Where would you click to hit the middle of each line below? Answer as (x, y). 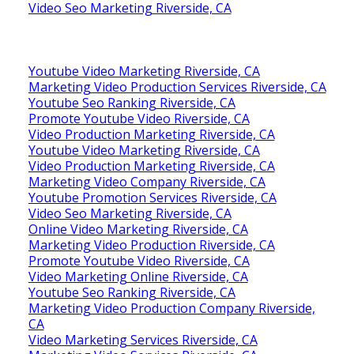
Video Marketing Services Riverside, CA (143, 339)
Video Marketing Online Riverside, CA (138, 276)
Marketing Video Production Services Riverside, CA (177, 87)
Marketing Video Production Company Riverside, (171, 308)
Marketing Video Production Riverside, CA (151, 245)
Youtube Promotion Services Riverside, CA (152, 197)
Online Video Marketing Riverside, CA (138, 229)
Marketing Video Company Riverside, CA (147, 181)
